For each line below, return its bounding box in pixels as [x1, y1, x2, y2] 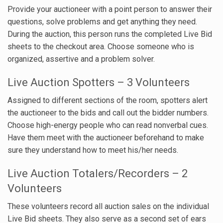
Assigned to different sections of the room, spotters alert [7, 95, 208, 105]
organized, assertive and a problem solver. [7, 54, 155, 64]
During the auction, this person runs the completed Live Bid [7, 29, 212, 39]
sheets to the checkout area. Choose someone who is [7, 41, 194, 51]
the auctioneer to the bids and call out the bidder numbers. [7, 108, 209, 117]
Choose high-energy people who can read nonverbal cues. [7, 120, 208, 130]
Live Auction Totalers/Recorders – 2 [7, 167, 188, 180]
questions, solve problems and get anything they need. [7, 16, 197, 26]
